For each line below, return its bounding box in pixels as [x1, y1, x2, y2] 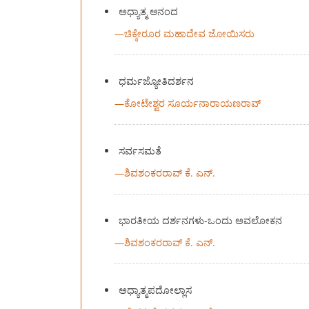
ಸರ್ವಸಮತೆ [119, 143, 162, 157]
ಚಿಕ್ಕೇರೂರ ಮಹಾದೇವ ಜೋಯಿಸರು [123, 26, 255, 40]
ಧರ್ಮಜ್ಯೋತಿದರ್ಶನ [119, 74, 195, 88]
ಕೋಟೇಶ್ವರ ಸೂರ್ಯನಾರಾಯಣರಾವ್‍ [123, 96, 261, 110]
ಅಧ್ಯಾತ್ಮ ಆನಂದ [119, 4, 179, 18]
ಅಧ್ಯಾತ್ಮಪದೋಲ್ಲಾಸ [119, 283, 192, 297]
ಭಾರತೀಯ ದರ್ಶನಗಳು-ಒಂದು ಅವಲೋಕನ [119, 213, 283, 227]
